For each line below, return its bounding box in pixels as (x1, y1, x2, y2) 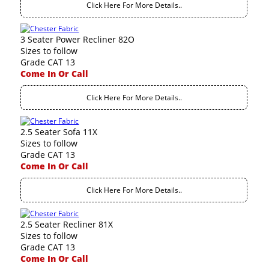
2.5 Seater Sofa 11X (20, 126, 98, 138)
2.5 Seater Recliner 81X (20, 219, 113, 230)
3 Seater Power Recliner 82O (20, 34, 135, 45)
